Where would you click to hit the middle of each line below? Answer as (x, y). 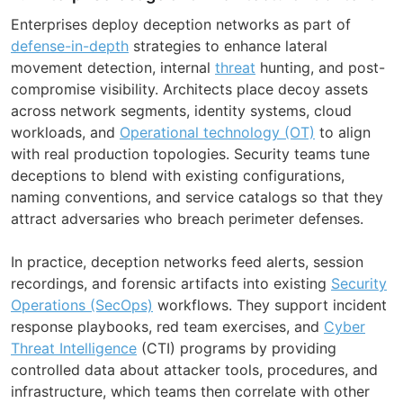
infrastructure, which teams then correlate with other (190, 391)
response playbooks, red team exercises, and (167, 326)
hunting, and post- (320, 67)
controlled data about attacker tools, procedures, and (194, 369)
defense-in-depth (70, 45)
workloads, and (65, 132)
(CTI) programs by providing (237, 348)
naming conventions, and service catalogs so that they (197, 197)
